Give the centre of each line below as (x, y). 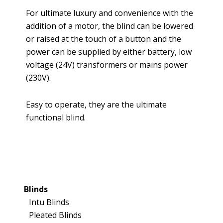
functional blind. (56, 117)
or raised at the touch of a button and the (104, 39)
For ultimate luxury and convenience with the (110, 13)
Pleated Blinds (55, 215)
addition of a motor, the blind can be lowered (110, 26)
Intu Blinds (49, 202)
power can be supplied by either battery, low (109, 52)
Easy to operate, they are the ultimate (97, 104)
